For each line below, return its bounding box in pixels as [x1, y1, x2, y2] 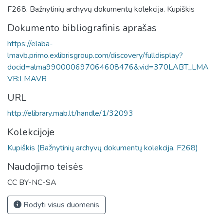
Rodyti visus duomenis [21, 199, 99, 210]
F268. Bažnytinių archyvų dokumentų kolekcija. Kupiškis [7, 3, 195, 15]
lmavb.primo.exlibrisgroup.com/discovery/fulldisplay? [7, 50, 183, 61]
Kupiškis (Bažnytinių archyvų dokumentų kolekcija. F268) [7, 142, 198, 153]
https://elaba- [7, 38, 53, 49]
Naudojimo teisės [7, 160, 83, 173]
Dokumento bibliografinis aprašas [7, 21, 157, 35]
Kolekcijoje [7, 125, 54, 139]
